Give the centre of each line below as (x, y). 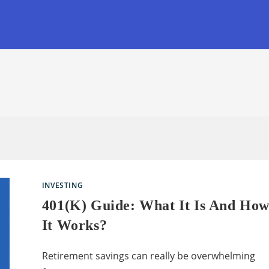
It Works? (74, 225)
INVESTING (62, 185)
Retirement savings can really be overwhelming (148, 256)
